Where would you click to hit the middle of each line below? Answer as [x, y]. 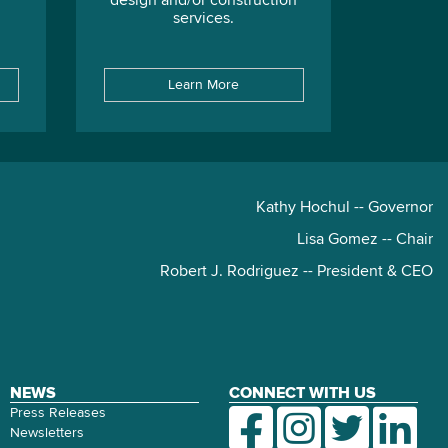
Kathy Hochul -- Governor [344, 208]
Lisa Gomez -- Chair [365, 240]
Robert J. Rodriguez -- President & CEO [296, 272]
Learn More [203, 85]
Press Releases [58, 413]
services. [203, 19]
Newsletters [47, 433]
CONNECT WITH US [302, 393]
